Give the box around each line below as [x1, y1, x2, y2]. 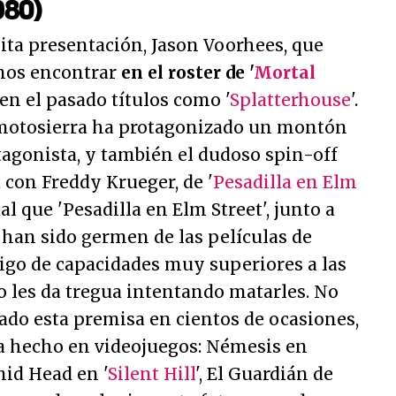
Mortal [254, 62, 316, 83]
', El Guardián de [195, 363, 333, 385]
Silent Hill [108, 363, 195, 385]
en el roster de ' [121, 62, 254, 83]
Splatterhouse [230, 89, 351, 110]
